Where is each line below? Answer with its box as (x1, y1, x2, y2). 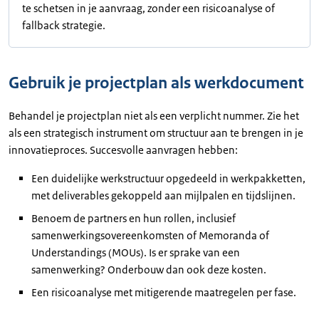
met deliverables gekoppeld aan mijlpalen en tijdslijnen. (31, 188, 296, 202)
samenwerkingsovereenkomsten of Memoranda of (31, 228, 269, 242)
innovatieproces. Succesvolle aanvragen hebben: (9, 142, 238, 157)
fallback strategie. (22, 18, 105, 32)
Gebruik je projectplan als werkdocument (9, 72, 304, 93)
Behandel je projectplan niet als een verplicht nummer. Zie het (9, 108, 299, 122)
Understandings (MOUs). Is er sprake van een (31, 245, 240, 259)
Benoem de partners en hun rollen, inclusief (31, 211, 236, 225)
